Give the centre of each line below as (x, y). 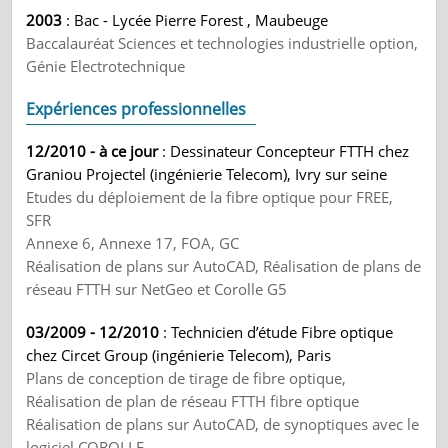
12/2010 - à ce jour (92, 151)
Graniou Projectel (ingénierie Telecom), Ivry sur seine (207, 174)
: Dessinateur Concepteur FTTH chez (284, 151)
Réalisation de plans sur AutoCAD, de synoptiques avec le (223, 424)
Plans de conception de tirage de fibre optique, (186, 378)
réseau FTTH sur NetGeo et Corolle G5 (157, 289)
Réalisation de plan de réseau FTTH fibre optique (193, 401)
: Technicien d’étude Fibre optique (276, 332)
